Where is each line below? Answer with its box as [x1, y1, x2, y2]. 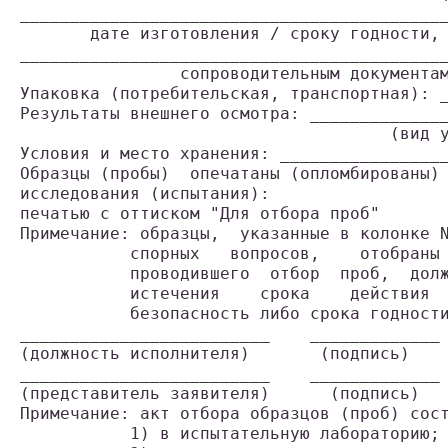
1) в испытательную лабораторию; [20, 424, 440, 444]
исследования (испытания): [20, 184, 270, 204]
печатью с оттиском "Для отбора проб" [20, 204, 380, 224]
